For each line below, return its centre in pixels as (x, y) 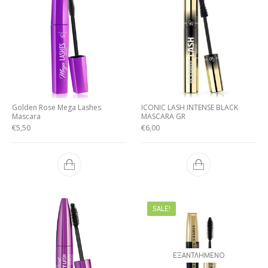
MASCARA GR (163, 116)
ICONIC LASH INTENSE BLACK (190, 107)
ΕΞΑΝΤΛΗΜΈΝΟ (199, 256)
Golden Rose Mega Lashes (57, 107)
